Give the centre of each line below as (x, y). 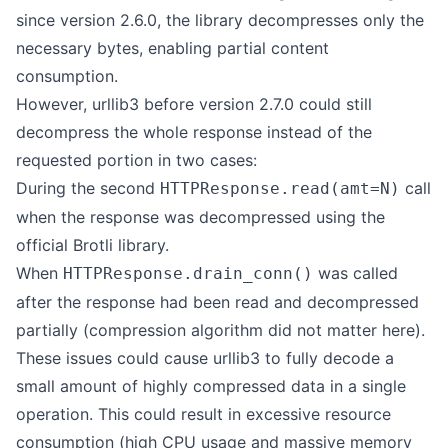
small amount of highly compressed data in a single (211, 386)
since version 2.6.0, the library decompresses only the (220, 20)
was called (355, 273)
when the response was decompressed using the (200, 217)
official (44, 245)
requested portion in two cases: (136, 160)
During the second (88, 188)
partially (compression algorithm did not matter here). (220, 330)
